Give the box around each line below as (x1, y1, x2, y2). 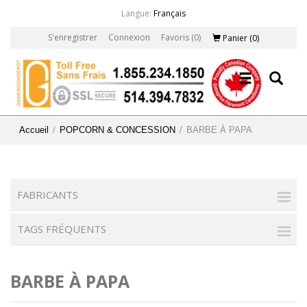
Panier (222, 32, 247, 44)
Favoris (160, 32, 189, 43)
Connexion (108, 32, 150, 43)
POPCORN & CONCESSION (60, 124, 175, 135)
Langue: (121, 8, 151, 19)
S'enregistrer (47, 32, 97, 43)
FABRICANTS (17, 187, 78, 201)
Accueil (19, 124, 49, 135)
